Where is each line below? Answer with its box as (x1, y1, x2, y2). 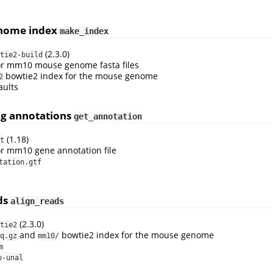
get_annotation (74, 111, 142, 121)
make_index (60, 26, 108, 37)
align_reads (10, 196, 64, 207)
